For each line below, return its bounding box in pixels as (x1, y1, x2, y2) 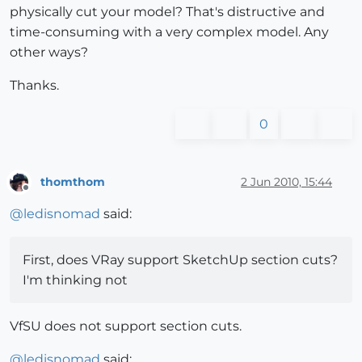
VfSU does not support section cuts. (10, 318, 242, 335)
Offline (25, 188, 57, 201)
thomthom (40, 174, 105, 189)
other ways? (10, 44, 88, 61)
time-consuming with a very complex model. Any (10, 24, 329, 40)
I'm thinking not (23, 272, 128, 288)
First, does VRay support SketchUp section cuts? (23, 252, 338, 268)
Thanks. (10, 78, 59, 94)
